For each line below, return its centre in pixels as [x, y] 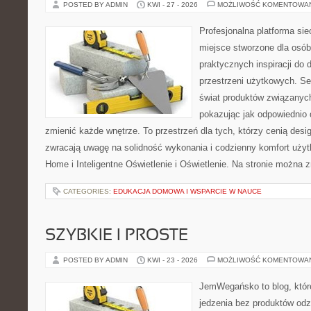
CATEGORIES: [88, 191]
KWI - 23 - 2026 [173, 260]
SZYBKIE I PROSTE [117, 236]
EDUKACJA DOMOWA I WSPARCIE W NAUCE [187, 191]
